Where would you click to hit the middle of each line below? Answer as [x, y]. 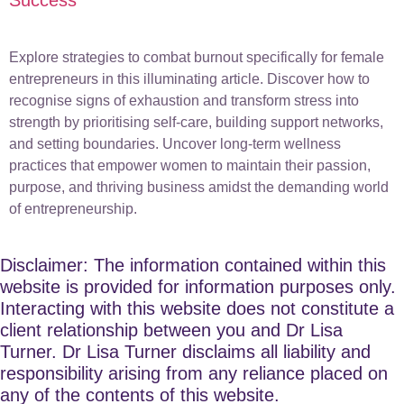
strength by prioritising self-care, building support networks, [196, 122]
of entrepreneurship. [73, 208]
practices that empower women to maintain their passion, [190, 165]
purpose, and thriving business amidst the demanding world [199, 187]
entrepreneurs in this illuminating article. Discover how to [189, 78]
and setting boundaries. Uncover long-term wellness [175, 143]
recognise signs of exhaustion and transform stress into [184, 100]
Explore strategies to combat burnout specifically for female [197, 57]
